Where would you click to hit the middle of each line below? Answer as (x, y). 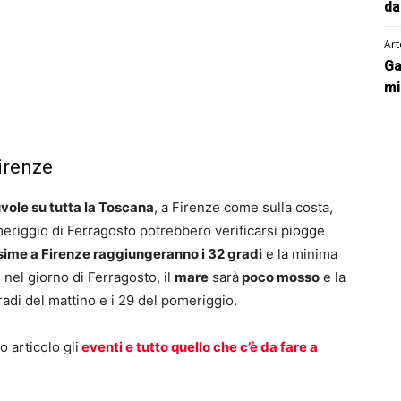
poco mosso (279, 277)
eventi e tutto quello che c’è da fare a (198, 347)
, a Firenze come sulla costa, (243, 207)
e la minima (300, 254)
